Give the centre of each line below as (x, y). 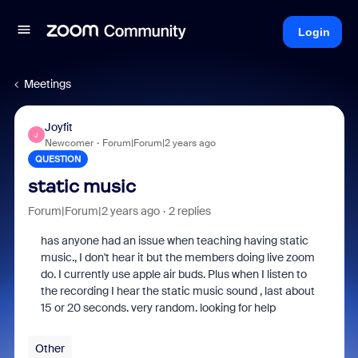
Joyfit (58, 127)
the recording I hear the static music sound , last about (177, 291)
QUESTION (58, 159)
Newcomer (69, 143)
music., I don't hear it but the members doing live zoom (177, 257)
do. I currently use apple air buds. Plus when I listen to (173, 274)
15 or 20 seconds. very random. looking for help (158, 308)
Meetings (48, 84)
